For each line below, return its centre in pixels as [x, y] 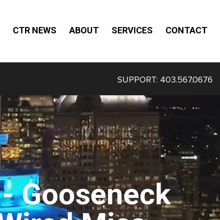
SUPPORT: [139, 80]
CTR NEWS [35, 30]
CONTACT [186, 30]
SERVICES [132, 30]
